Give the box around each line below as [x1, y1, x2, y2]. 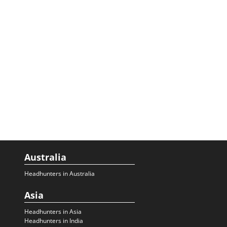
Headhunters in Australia [24, 169, 95, 178]
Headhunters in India [24, 216, 83, 225]
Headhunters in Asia [24, 207, 82, 216]
